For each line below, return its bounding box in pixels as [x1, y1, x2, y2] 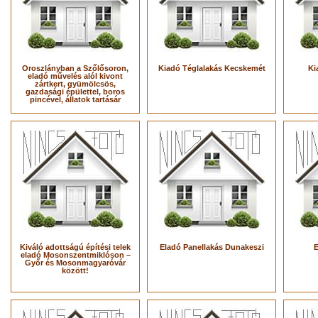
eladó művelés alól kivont [28, 72, 123, 80]
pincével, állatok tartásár [30, 95, 121, 104]
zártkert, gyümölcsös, [35, 79, 116, 88]
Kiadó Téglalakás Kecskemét [158, 64, 265, 72]
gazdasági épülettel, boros [26, 87, 125, 96]
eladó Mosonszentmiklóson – [20, 251, 131, 259]
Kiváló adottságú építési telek [20, 243, 131, 251]
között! [62, 266, 89, 275]
